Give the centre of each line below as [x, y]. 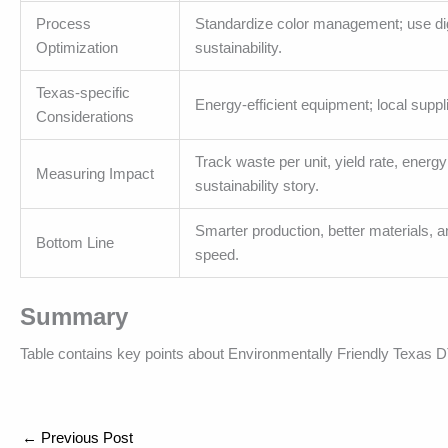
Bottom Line [75, 243]
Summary [74, 317]
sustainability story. [257, 186]
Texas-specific [83, 93]
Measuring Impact [95, 174]
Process [63, 24]
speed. [217, 255]
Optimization [77, 48]
